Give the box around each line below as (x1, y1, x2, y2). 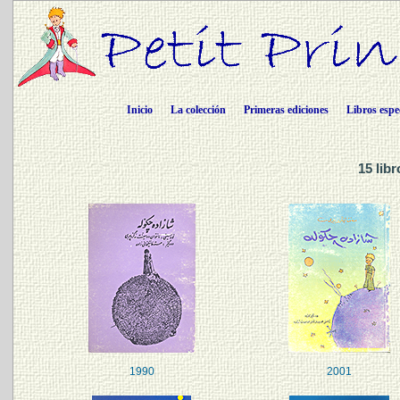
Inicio (126, 104, 153, 116)
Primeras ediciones (243, 104, 329, 116)
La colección (170, 104, 226, 116)
